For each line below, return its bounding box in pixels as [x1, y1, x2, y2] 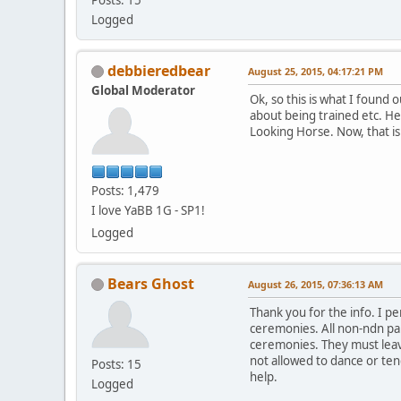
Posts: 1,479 [91, 182, 159, 199]
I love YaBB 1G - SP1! [91, 201, 205, 218]
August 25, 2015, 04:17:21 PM [248, 64, 383, 78]
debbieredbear [107, 60, 210, 81]
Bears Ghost [107, 273, 194, 294]
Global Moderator [91, 81, 195, 98]
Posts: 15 [91, 355, 141, 372]
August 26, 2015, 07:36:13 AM [248, 277, 383, 291]
